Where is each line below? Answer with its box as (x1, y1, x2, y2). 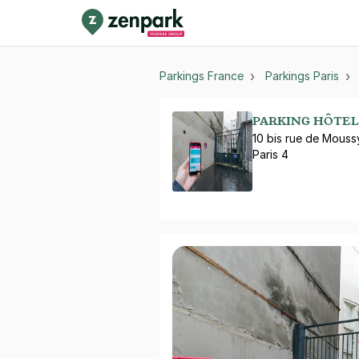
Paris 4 (252, 147, 288, 161)
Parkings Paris (265, 69, 339, 83)
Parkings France (159, 69, 244, 83)
